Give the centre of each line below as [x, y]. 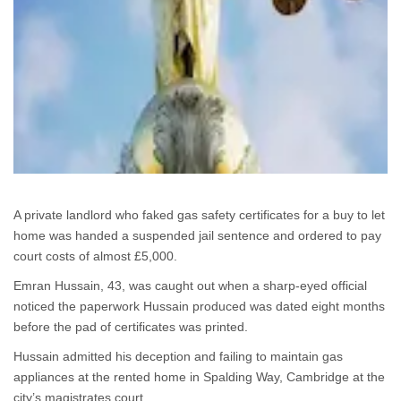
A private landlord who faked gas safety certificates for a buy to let [199, 215]
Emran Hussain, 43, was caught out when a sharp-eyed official [190, 286]
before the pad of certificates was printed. [131, 327]
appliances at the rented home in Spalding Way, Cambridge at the [199, 377]
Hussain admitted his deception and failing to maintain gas [178, 356]
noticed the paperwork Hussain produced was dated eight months [199, 306]
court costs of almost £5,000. [95, 256]
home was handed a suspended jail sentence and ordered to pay [197, 235]
